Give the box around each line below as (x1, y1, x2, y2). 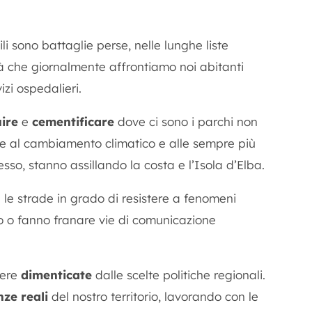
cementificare (32, 114, 114, 129)
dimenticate (21, 267, 92, 282)
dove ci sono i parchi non (114, 114, 258, 129)
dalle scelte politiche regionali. (92, 267, 265, 282)
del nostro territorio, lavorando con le (48, 289, 258, 304)
